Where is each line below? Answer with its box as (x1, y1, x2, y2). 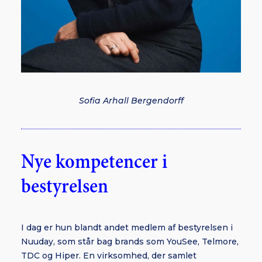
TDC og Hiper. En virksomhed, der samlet (21, 250, 196, 261)
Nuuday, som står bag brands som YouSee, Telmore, (21, 236, 239, 247)
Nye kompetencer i (21, 152, 167, 173)
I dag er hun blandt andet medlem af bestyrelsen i (21, 222, 233, 233)
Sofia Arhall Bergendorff (78, 95, 184, 106)
